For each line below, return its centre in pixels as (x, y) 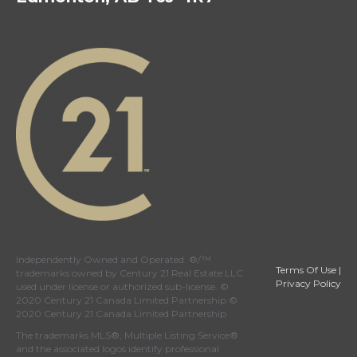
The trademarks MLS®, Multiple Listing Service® (127, 335)
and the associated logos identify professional (118, 348)
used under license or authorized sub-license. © (122, 286)
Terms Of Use (306, 269)
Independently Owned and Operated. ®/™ (114, 259)
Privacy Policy (309, 283)
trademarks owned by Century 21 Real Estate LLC (129, 273)
